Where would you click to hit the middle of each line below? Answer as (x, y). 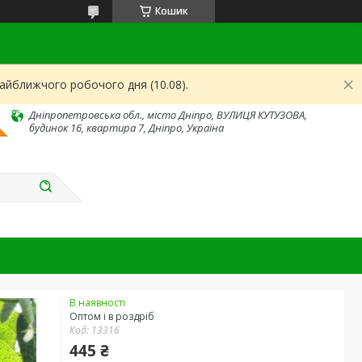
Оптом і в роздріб (112, 316)
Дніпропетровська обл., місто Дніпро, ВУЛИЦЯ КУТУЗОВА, (168, 115)
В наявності (97, 303)
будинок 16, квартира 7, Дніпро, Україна (126, 128)
